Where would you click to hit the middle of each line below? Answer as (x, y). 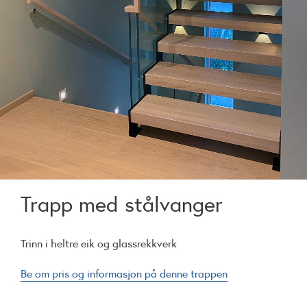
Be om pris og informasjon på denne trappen (124, 273)
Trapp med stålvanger (122, 205)
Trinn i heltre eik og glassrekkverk (99, 243)
